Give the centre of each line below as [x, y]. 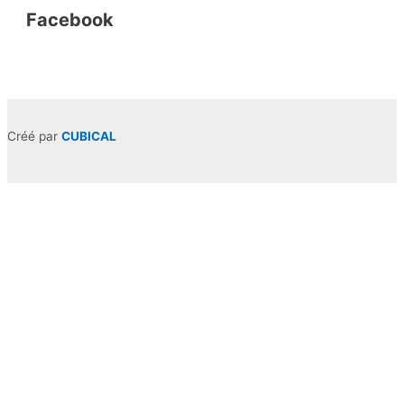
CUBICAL [89, 137]
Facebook [70, 20]
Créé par [34, 137]
